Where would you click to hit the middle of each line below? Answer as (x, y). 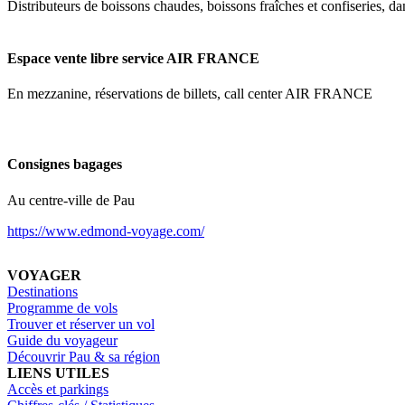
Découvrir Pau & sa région (84, 356)
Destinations (42, 291)
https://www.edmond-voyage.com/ (106, 231)
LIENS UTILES (58, 372)
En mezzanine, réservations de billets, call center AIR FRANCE (192, 93)
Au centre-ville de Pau (71, 200)
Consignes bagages (65, 165)
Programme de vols (62, 307)
